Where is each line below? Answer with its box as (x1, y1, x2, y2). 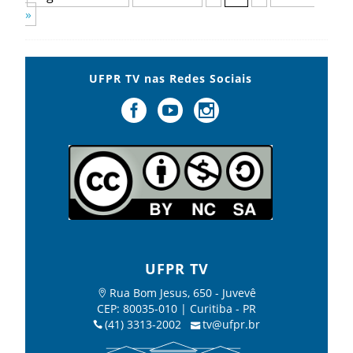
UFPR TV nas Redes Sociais (88, 70, 252, 86)
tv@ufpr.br (203, 316, 260, 332)
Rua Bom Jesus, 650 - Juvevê (109, 284, 256, 300)
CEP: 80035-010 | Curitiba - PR (97, 300, 256, 316)
